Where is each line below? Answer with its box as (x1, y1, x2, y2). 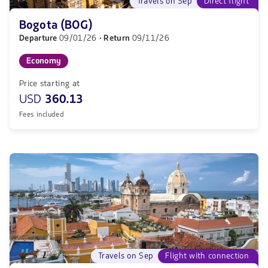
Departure (19, 32, 60, 44)
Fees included (19, 109, 65, 119)
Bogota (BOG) (19, 17, 93, 33)
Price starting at (19, 78, 80, 89)
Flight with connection (165, 250, 249, 261)
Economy (26, 55, 62, 66)
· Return (99, 32, 132, 44)
